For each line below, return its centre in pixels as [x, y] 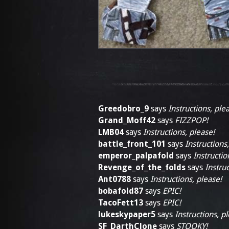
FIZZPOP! [191, 120]
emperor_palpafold [136, 156]
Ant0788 [114, 179]
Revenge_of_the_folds [142, 167]
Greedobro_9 [123, 109]
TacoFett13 [121, 203]
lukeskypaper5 [127, 214]
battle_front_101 [132, 144]
